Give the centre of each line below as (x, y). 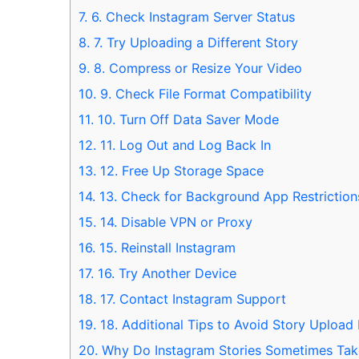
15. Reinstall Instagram (165, 248)
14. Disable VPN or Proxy (174, 222)
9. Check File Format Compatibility (204, 94)
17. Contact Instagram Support (191, 299)
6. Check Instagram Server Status (191, 17)
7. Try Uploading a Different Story (194, 43)
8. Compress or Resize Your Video (196, 69)
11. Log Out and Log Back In (184, 145)
